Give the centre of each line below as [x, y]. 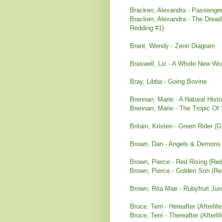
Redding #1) [147, 28]
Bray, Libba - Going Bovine [168, 81]
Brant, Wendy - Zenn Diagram [172, 46]
